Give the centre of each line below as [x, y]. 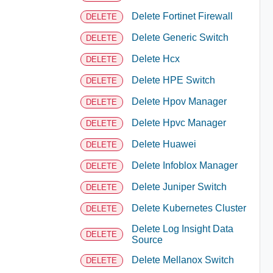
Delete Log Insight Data [182, 229]
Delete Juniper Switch [179, 187]
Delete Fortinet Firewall [182, 16]
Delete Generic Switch [180, 37]
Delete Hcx [155, 59]
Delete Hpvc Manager [179, 123]
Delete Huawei [164, 144]
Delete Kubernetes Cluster [189, 208]
